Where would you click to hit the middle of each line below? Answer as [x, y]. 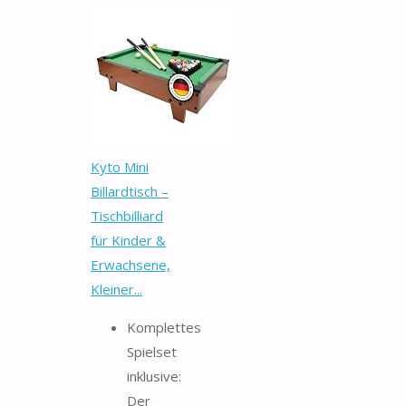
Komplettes [164, 327]
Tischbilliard [127, 215]
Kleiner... [116, 289]
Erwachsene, [130, 264]
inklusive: [154, 376]
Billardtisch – [130, 191]
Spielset [152, 351]
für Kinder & [128, 240]
